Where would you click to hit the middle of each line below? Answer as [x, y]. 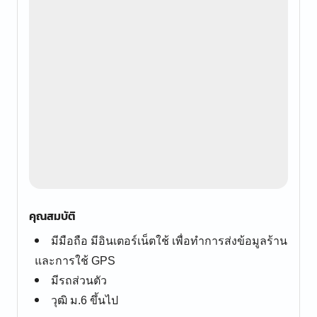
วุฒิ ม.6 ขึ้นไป [85, 300]
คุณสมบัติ [52, 216]
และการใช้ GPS [75, 261]
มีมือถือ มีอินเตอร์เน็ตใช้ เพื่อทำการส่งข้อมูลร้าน [169, 241]
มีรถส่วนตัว [79, 281]
